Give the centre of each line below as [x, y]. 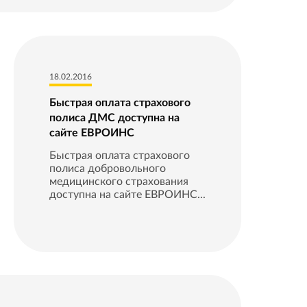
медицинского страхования [119, 181]
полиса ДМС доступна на [114, 118]
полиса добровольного [107, 168]
